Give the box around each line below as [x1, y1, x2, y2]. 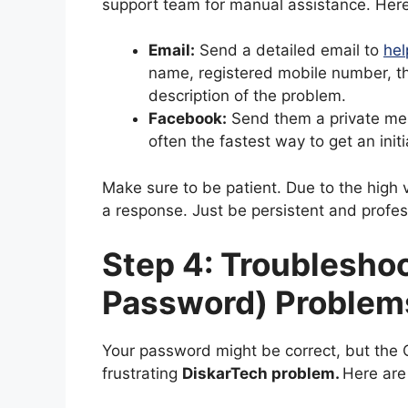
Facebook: [148, 109, 227, 128]
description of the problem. [148, 87, 346, 106]
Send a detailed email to [195, 41, 383, 60]
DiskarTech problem [182, 364, 335, 383]
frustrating [102, 364, 182, 383]
